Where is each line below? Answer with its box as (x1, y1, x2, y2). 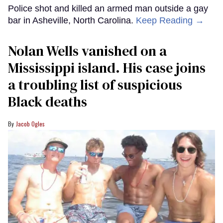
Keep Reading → (136, 15, 204, 26)
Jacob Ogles (16, 119, 45, 128)
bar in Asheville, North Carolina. (8, 15, 136, 26)
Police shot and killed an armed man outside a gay (8, 3, 208, 14)
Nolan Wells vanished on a (8, 41, 167, 61)
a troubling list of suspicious (8, 75, 182, 95)
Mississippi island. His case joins (8, 58, 206, 78)
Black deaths (8, 92, 87, 111)
